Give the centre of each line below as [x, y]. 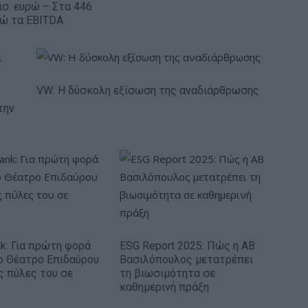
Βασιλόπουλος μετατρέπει [186, 260]
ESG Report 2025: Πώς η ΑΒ [187, 246]
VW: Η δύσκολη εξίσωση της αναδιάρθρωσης [148, 90]
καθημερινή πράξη [164, 287]
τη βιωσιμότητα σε [167, 273]
